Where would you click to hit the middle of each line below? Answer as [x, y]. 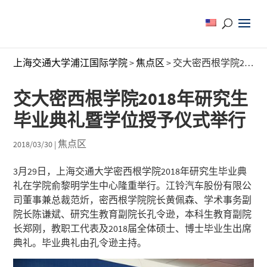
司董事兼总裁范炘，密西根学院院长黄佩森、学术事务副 [133, 200]
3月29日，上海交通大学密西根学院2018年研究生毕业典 [130, 171]
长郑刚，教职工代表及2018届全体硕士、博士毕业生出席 [133, 228]
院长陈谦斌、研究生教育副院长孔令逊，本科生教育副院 [133, 214]
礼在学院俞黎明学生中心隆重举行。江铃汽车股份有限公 [133, 185]
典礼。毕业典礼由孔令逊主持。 [80, 243]
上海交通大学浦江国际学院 [71, 63]
